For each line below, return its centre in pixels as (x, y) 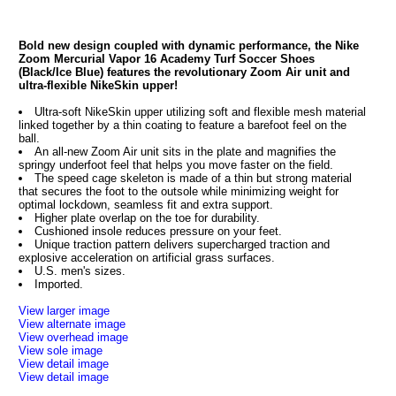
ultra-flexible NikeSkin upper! (98, 85)
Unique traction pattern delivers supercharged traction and (182, 244)
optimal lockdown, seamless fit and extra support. (145, 205)
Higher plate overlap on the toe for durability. (147, 218)
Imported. (58, 284)
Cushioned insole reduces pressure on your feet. (158, 231)
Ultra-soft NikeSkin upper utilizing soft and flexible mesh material (200, 112)
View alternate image (72, 324)
